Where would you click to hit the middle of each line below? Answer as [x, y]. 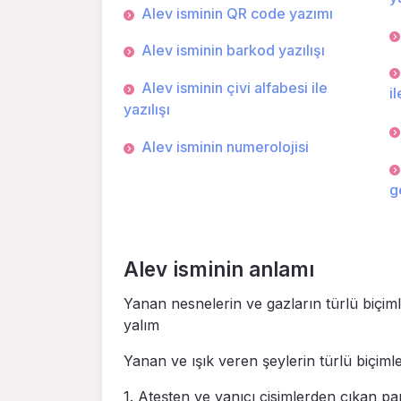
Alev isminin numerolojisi [225, 146]
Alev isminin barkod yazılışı [233, 51]
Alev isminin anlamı [219, 269]
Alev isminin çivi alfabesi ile [235, 87]
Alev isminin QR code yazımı [237, 13]
